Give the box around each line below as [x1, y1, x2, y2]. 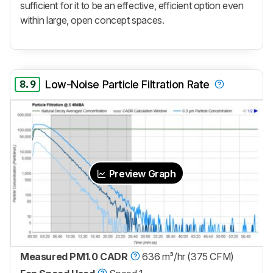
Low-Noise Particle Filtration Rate [45, 78, 210, 91]
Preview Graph [107, 167, 176, 180]
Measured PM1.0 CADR [20, 250, 128, 263]
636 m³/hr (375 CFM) [142, 250, 234, 263]
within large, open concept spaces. [20, 13, 165, 26]
